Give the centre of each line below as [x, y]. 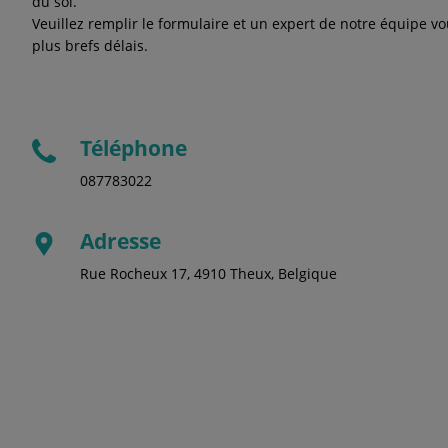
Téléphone [133, 147]
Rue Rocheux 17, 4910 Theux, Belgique [208, 273]
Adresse [120, 240]
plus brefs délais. [90, 45]
